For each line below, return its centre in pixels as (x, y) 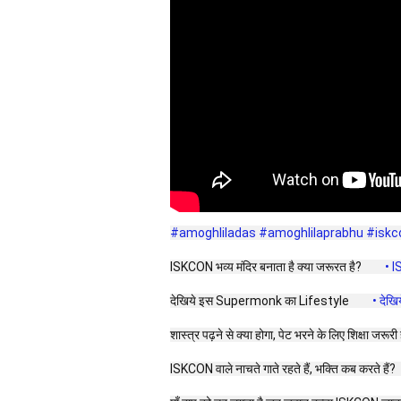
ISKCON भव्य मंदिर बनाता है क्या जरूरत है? (267, 266)
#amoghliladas (213, 232)
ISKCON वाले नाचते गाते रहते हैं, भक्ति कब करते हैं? (284, 368)
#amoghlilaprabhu (311, 232)
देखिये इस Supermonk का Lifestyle (260, 300)
